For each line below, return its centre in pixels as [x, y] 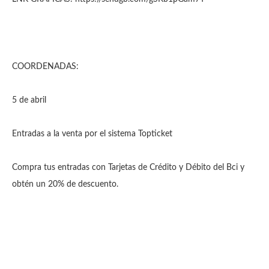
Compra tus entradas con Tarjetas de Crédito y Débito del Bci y [128, 168]
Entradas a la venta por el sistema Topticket [95, 134]
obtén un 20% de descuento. [66, 184]
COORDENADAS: [45, 67]
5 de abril [32, 100]
